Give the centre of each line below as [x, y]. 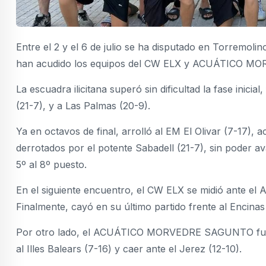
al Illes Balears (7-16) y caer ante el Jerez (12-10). [129, 249]
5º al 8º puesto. [51, 164]
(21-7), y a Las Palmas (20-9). [83, 106]
